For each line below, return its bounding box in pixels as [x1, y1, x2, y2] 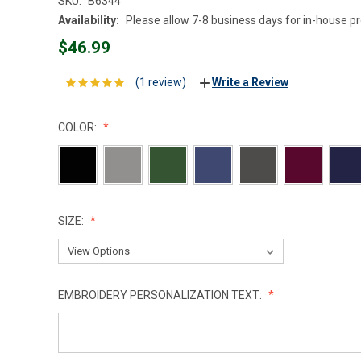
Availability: [58, 13, 119, 27]
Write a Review [211, 76, 288, 89]
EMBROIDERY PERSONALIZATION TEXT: [58, 288, 264, 302]
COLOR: [58, 121, 99, 135]
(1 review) [135, 76, 186, 89]
